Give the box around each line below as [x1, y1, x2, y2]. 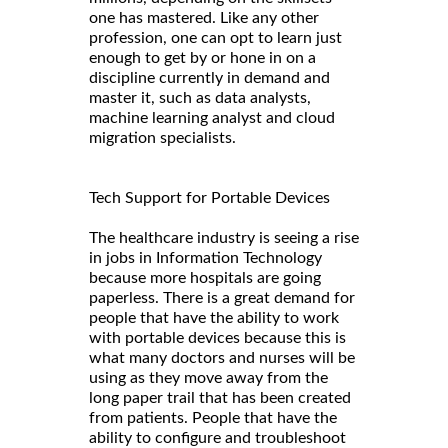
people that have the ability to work [89, 310, 339, 327]
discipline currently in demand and [89, 70, 330, 87]
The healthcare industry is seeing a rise [89, 230, 359, 247]
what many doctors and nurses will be [89, 350, 355, 367]
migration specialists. [89, 130, 244, 147]
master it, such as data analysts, [89, 90, 311, 107]
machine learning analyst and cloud [89, 110, 335, 127]
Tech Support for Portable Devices [89, 190, 330, 207]
